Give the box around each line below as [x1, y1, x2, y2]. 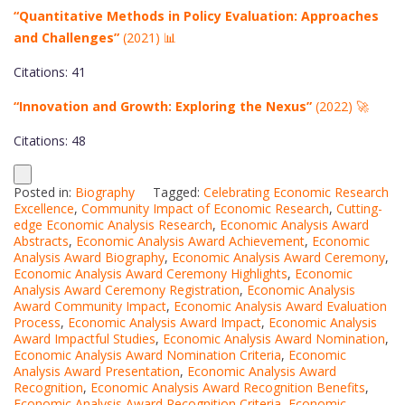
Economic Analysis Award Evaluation [174, 297, 387, 315]
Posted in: [14, 183, 75, 201]
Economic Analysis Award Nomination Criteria [14, 345, 281, 363]
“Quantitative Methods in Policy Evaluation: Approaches [14, 6, 379, 24]
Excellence [14, 199, 74, 217]
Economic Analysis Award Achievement [76, 231, 305, 250]
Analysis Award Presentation [14, 362, 180, 380]
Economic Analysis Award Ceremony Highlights [14, 264, 287, 282]
